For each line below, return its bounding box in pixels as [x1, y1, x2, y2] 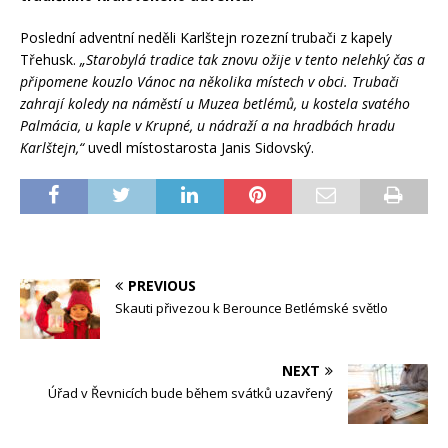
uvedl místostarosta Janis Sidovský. [84, 137, 314, 157]
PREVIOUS [128, 275, 196, 295]
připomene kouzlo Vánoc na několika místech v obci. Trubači [20, 71, 399, 91]
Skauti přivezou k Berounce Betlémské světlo [115, 298, 388, 317]
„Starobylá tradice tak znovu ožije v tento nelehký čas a [76, 49, 425, 69]
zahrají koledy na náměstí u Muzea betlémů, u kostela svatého [20, 93, 410, 113]
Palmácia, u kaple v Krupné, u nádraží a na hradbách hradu [20, 115, 395, 135]
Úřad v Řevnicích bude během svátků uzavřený [48, 383, 333, 402]
